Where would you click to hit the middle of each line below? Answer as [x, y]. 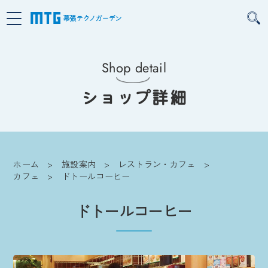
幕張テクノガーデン [92, 18]
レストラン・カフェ [157, 164]
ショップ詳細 [134, 97]
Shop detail [134, 68]
